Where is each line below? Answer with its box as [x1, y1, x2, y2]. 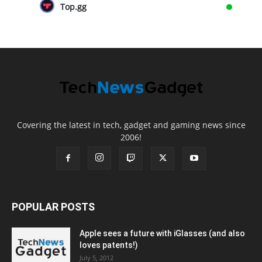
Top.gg [60, 1, 87, 13]
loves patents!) [80, 240, 138, 250]
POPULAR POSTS [12, 201, 95, 213]
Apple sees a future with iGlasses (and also [80, 229, 245, 239]
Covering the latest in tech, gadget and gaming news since [16, 119, 246, 131]
